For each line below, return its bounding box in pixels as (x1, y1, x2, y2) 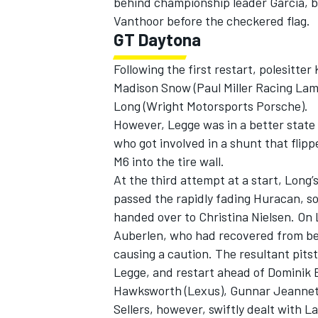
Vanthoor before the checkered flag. (114, 13, 310, 29)
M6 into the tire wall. (114, 153, 224, 170)
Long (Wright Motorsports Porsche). (114, 98, 308, 114)
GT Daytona (114, 29, 201, 50)
